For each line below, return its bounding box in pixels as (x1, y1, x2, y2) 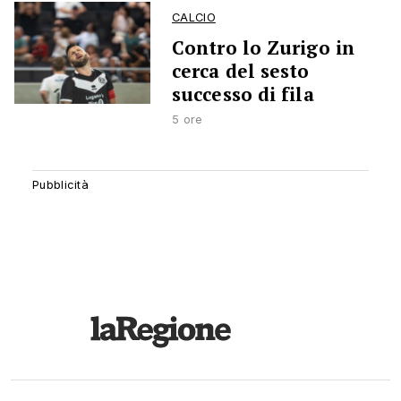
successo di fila (172, 81, 314, 107)
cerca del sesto (172, 58, 310, 84)
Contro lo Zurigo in (172, 35, 354, 61)
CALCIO (172, 11, 216, 25)
